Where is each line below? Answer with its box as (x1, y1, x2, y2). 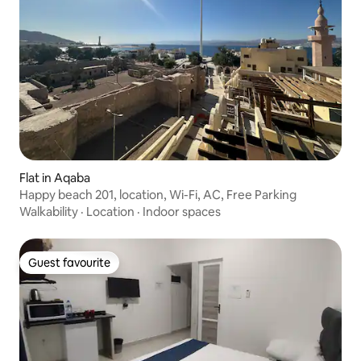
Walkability (19, 203, 78, 219)
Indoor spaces (143, 203, 221, 219)
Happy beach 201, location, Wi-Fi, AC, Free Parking (19, 186, 297, 202)
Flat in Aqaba (19, 169, 90, 185)
